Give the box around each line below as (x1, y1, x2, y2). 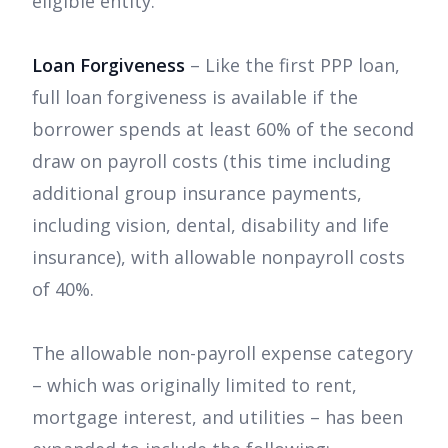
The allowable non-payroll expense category (32, 341, 413, 366)
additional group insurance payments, (32, 181, 362, 206)
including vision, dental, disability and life (32, 213, 389, 238)
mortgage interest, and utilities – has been (32, 405, 403, 430)
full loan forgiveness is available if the (32, 85, 358, 110)
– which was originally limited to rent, (32, 373, 357, 398)
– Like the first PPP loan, (185, 53, 400, 78)
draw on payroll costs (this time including (32, 149, 391, 174)
